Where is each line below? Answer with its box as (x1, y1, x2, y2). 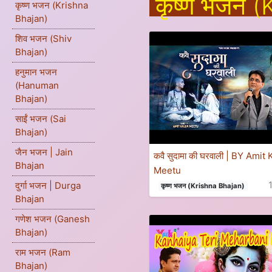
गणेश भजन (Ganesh (15, 213, 90, 225)
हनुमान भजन (15, 66, 57, 78)
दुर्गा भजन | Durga (15, 180, 81, 191)
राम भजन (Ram (15, 246, 70, 258)
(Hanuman (15, 80, 59, 91)
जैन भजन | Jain (15, 146, 73, 158)
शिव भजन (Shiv (15, 33, 72, 44)
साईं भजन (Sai (15, 113, 66, 124)
